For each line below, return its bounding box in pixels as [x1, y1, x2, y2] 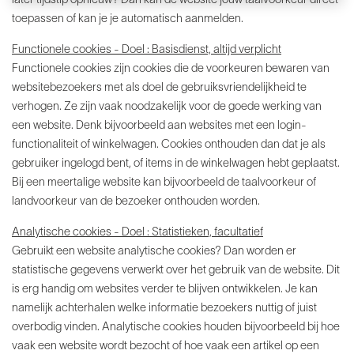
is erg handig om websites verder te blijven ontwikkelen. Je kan [12, 284, 318, 296]
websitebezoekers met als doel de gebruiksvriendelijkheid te [12, 83, 307, 94]
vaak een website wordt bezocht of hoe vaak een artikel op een [12, 341, 319, 352]
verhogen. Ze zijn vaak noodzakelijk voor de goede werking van [12, 102, 322, 113]
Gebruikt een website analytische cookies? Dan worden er [12, 247, 296, 258]
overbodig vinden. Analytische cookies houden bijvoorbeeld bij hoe [12, 322, 340, 333]
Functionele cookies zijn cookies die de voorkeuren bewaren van [12, 64, 330, 75]
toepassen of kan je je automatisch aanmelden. [12, 14, 243, 25]
